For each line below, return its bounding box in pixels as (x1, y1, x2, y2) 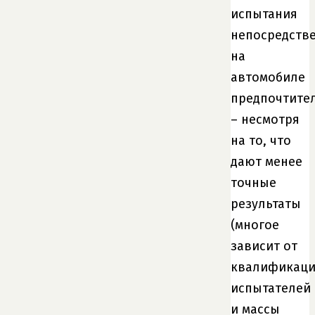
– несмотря (231, 111, 300, 127)
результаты (231, 195, 301, 212)
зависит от (231, 238, 297, 254)
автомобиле (231, 69, 305, 85)
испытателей (231, 280, 311, 296)
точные (231, 174, 276, 191)
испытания (231, 6, 297, 22)
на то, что (231, 132, 291, 148)
